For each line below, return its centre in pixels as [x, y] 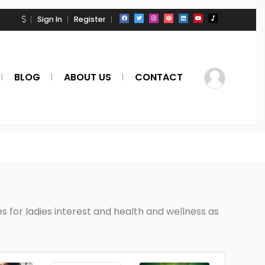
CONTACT [159, 77]
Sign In [50, 19]
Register [90, 19]
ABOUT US [88, 77]
